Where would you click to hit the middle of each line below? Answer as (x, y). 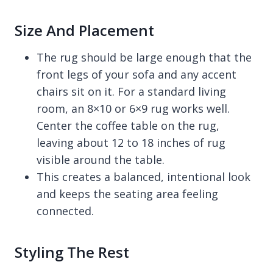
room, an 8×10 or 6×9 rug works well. (133, 109)
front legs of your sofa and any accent (136, 75)
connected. (65, 211)
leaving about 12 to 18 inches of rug (131, 143)
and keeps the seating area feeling (127, 194)
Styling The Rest (72, 252)
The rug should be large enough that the (144, 58)
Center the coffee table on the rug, (128, 126)
